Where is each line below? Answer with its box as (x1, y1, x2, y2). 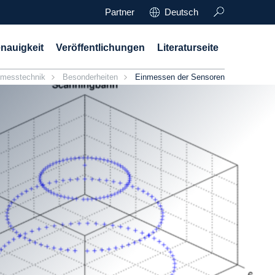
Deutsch (165, 7, 198, 17)
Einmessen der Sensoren (135, 72, 225, 82)
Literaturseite (157, 42, 219, 53)
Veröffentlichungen (56, 42, 145, 53)
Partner (105, 7, 134, 17)
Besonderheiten (63, 72, 118, 82)
